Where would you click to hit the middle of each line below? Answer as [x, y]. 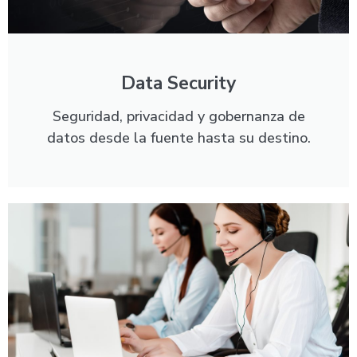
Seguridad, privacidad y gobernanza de [178, 116]
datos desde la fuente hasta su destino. [178, 137]
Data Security [178, 83]
